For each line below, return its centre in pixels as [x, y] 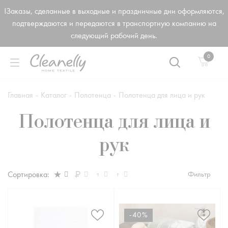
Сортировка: [28, 175]
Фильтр [199, 174]
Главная [20, 95]
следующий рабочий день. [119, 36]
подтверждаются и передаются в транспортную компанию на [120, 23]
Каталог [54, 95]
